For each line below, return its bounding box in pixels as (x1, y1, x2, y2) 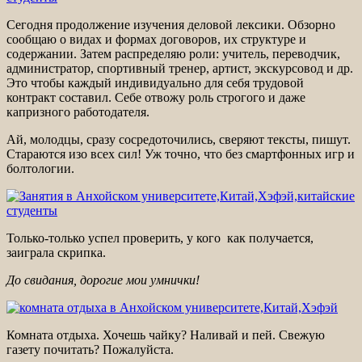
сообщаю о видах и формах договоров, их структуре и (6, 32, 306, 47)
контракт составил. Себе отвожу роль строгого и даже (6, 90, 305, 105)
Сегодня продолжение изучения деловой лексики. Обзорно (6, 18, 335, 32)
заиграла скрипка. (6, 246, 106, 260)
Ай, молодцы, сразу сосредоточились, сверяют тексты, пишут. (6, 133, 351, 147)
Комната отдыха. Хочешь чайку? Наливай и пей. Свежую (6, 328, 325, 343)
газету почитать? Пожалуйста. (6, 343, 174, 357)
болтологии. (6, 162, 74, 176)
